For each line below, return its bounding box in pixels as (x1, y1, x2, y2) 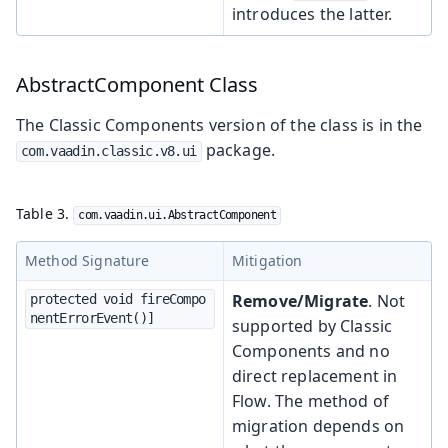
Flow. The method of (232, 389, 390, 412)
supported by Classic (232, 314, 393, 337)
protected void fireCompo (30, 290, 206, 307)
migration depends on (232, 414, 405, 437)
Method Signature (25, 250, 150, 270)
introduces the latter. (232, 2, 393, 25)
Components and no (232, 339, 390, 362)
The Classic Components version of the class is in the (16, 113, 423, 136)
